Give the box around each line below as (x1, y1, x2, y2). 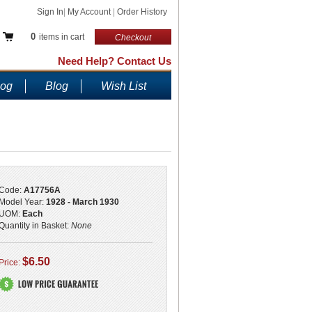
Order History (117, 7, 167, 17)
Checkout (115, 33, 151, 42)
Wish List (101, 80, 146, 92)
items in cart (37, 32, 84, 42)
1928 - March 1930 (45, 197, 119, 207)
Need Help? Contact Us (58, 55, 171, 67)
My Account (68, 7, 113, 17)
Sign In (37, 7, 63, 17)
